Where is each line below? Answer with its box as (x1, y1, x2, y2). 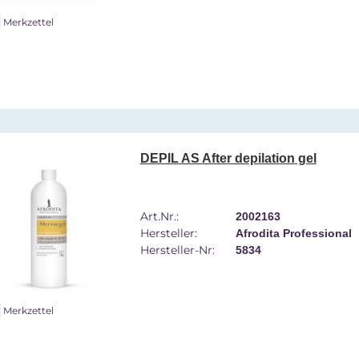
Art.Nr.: (139, 209, 179, 224)
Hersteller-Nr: (139, 243, 215, 258)
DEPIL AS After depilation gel (139, 151, 317, 165)
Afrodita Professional (235, 227, 352, 240)
